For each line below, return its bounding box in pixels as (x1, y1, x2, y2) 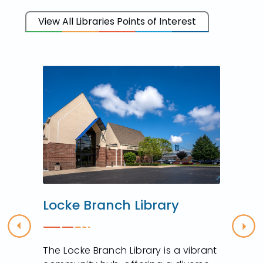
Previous (19, 225, 58, 239)
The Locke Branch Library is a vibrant (43, 244, 217, 258)
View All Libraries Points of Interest (38, 15, 197, 29)
